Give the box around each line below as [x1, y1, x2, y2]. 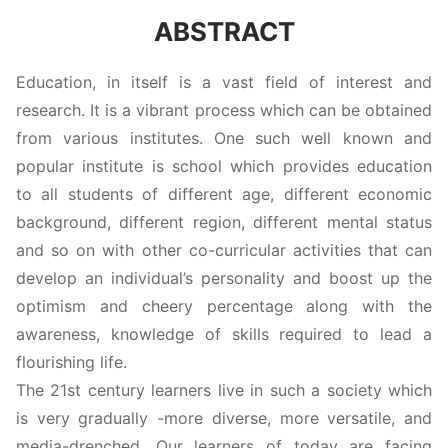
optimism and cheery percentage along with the [16, 295, 432, 316]
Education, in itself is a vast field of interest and [16, 71, 432, 92]
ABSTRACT [153, 15, 295, 47]
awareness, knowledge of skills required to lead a [16, 323, 432, 344]
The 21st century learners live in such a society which [16, 379, 432, 400]
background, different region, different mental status [16, 211, 432, 232]
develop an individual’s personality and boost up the [16, 267, 432, 288]
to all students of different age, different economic [16, 183, 432, 204]
